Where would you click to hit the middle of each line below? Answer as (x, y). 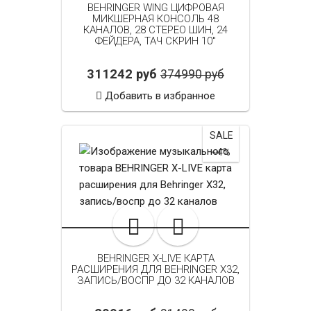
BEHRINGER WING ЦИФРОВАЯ (155, 8)
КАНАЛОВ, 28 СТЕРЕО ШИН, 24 (155, 30)
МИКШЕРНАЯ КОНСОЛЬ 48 (155, 19)
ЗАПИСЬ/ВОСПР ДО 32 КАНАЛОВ (155, 281)
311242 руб (122, 75)
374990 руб (192, 75)
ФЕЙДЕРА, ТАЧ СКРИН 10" (155, 41)
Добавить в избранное (160, 96)
